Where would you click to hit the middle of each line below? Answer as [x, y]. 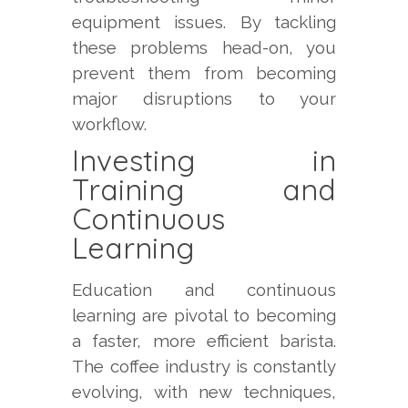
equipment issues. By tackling [204, 22]
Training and [204, 190]
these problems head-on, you [204, 48]
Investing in [204, 161]
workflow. [109, 124]
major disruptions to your [204, 99]
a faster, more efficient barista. [204, 340]
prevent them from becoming [204, 73]
